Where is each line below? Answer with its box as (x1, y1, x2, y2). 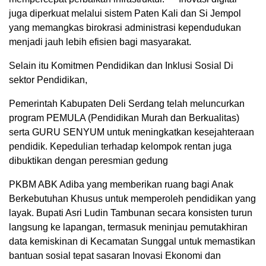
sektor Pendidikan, (9, 74, 87, 85)
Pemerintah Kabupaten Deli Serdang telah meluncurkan (9, 98, 245, 109)
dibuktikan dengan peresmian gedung (9, 155, 168, 166)
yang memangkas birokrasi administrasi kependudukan (9, 22, 241, 33)
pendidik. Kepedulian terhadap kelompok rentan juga (9, 141, 232, 151)
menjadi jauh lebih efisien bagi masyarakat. (9, 36, 191, 47)
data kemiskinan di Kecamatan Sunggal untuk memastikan (9, 236, 255, 246)
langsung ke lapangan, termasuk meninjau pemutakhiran (9, 221, 248, 232)
